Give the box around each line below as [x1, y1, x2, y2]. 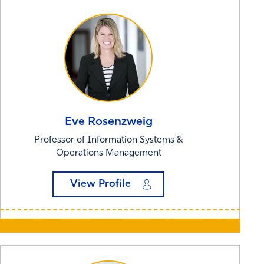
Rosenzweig [87, 115, 153, 128]
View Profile [70, 178, 131, 190]
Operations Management [55, 148, 161, 158]
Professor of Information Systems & [34, 135, 183, 145]
